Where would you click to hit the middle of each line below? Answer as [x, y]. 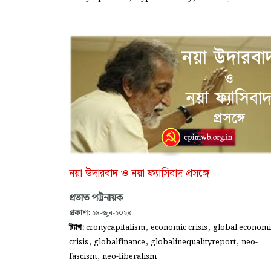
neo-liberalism [129, 256]
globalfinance [119, 242]
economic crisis [179, 227]
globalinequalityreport [193, 242]
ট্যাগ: [77, 227]
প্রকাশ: [80, 213]
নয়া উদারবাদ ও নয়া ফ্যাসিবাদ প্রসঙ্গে [139, 173]
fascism [83, 256]
